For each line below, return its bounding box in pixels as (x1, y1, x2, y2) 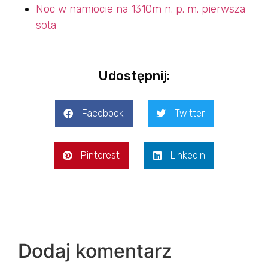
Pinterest (81, 150, 120, 162)
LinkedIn (170, 150, 205, 162)
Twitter (174, 108, 205, 120)
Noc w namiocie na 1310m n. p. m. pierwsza (36, 2, 245, 16)
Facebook (81, 108, 124, 120)
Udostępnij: (98, 67, 170, 84)
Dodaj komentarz (18, 239, 172, 263)
